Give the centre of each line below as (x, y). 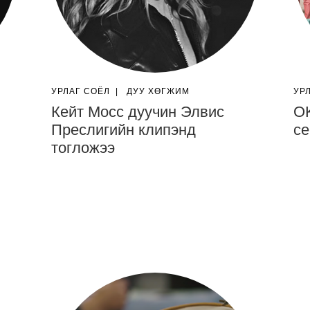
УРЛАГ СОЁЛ (81, 91)
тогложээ (83, 148)
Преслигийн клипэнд (124, 130)
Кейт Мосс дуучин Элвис (138, 112)
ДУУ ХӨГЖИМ (158, 91)
